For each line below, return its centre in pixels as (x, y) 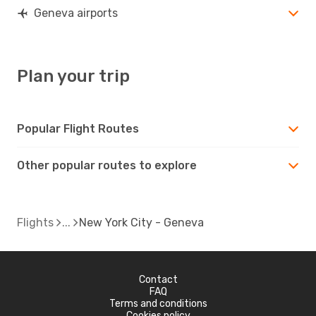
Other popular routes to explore (107, 165)
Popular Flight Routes (78, 128)
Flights (35, 222)
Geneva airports (76, 13)
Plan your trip (73, 76)
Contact (158, 279)
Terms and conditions (158, 303)
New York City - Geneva (141, 222)
